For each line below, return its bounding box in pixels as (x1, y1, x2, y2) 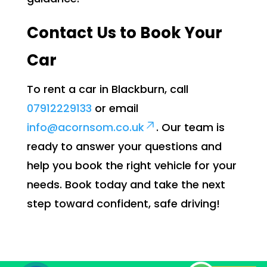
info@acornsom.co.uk (26, 120, 144, 135)
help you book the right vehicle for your (26, 158, 237, 173)
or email (91, 101, 138, 116)
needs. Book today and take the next (26, 177, 225, 193)
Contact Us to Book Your (26, 22, 222, 44)
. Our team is (156, 120, 225, 135)
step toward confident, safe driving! (26, 196, 220, 212)
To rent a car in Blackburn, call (26, 82, 188, 97)
